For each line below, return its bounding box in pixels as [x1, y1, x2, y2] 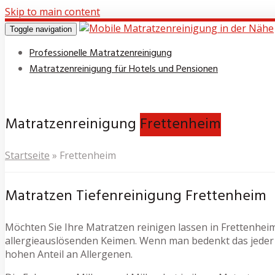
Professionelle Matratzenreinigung [29, 45, 172, 61]
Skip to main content [5, 5, 100, 18]
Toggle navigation [10, 25, 72, 34]
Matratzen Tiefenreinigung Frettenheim [5, 184, 266, 208]
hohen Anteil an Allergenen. [5, 247, 133, 261]
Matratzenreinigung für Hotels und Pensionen [29, 61, 218, 77]
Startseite [5, 148, 50, 162]
